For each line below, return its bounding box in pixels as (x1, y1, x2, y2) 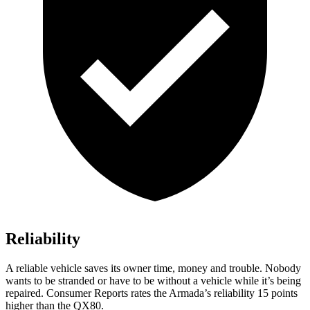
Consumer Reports (46, 287, 128, 300)
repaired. (6, 287, 46, 300)
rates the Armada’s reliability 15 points (128, 287, 298, 300)
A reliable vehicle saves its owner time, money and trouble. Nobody (6, 262, 301, 275)
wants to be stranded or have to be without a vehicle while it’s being (6, 275, 301, 287)
